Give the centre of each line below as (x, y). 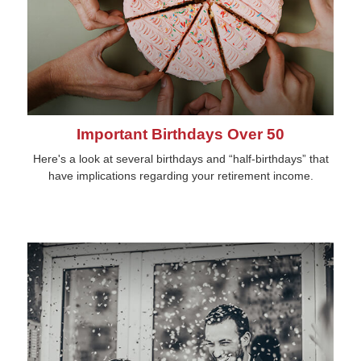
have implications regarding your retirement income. (180, 175)
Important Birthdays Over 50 (180, 134)
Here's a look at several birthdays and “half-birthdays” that (180, 158)
